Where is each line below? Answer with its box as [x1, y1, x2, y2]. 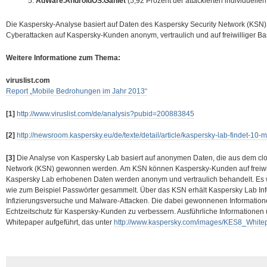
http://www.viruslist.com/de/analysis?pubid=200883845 [17, 110, 194, 118]
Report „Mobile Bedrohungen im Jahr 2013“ [6, 87, 147, 95]
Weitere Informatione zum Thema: [6, 54, 120, 62]
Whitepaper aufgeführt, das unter [6, 218, 114, 226]
